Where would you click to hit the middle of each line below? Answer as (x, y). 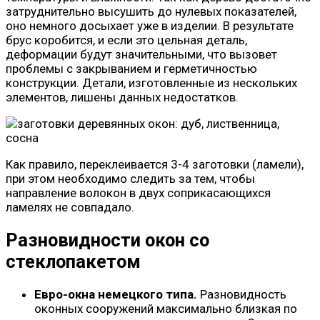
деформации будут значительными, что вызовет (141, 54)
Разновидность (242, 294)
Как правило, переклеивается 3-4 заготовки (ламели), (155, 164)
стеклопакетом (73, 261)
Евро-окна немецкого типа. (116, 294)
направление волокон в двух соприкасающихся (138, 192)
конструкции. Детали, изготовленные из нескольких (151, 82)
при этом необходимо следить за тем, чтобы (130, 178)
